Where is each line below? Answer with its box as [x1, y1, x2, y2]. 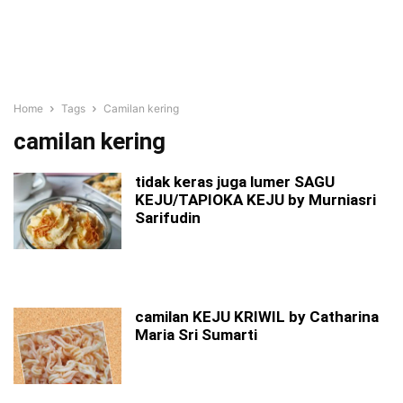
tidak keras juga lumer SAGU [135, 173, 335, 191]
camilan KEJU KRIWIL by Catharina [135, 308, 379, 326]
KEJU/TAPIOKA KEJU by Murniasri [135, 191, 376, 209]
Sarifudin [135, 209, 201, 227]
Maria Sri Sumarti [135, 326, 257, 344]
